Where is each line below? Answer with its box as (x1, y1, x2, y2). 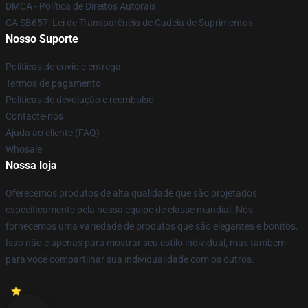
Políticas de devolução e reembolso (5, 94, 154, 105)
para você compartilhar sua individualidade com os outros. (5, 254, 254, 265)
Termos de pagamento (5, 78, 101, 89)
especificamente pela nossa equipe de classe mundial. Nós (5, 204, 253, 215)
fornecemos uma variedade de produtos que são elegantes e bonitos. (5, 221, 298, 232)
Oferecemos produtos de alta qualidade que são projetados (5, 188, 257, 199)
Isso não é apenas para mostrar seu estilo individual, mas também (5, 237, 286, 248)
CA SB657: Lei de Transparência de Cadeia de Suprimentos (5, 17, 253, 28)
